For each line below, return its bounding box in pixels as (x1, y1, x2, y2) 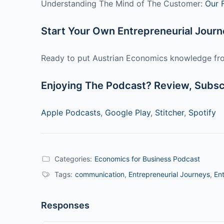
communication (75, 169, 124, 178)
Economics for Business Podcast (94, 154, 200, 163)
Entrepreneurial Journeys (128, 169, 210, 178)
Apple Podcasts (41, 107, 100, 117)
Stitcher (155, 107, 184, 117)
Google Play (105, 107, 150, 117)
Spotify (188, 107, 216, 117)
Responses (41, 199, 89, 210)
